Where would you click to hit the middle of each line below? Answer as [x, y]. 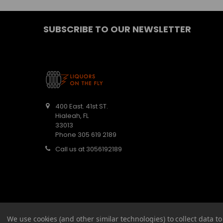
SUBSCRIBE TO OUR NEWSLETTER [117, 29]
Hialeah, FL [72, 116]
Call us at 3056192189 [89, 149]
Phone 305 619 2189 [86, 135]
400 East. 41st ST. [82, 107]
